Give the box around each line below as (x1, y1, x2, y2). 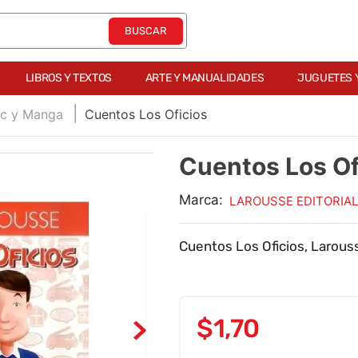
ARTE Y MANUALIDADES (145, 71, 265, 85)
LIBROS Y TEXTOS (25, 71, 112, 85)
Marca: (179, 192, 223, 208)
